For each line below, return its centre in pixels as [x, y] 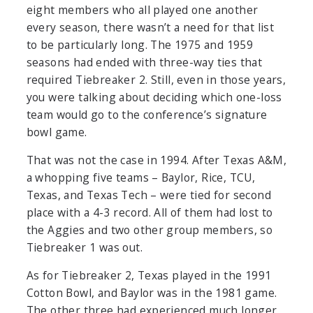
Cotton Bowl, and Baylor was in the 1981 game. [152, 293]
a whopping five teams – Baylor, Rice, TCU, [141, 178]
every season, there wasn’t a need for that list [150, 28]
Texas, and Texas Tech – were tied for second [148, 195]
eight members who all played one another [142, 10]
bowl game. [57, 132]
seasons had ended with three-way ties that [144, 63]
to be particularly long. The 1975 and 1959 [140, 45]
